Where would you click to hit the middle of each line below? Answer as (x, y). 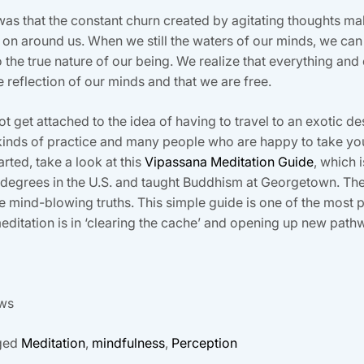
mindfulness (128, 342)
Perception (204, 342)
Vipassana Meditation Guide (229, 161)
